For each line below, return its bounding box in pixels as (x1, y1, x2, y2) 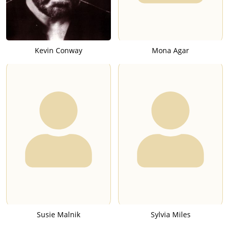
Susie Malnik (37, 209, 80, 219)
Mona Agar (152, 45, 189, 55)
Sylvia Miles (150, 209, 191, 219)
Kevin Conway (35, 45, 82, 55)
